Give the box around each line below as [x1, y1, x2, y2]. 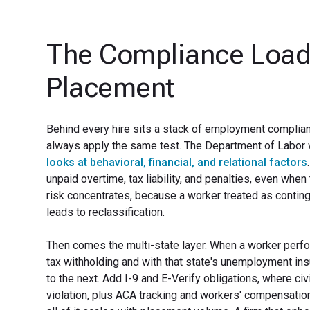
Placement [46, 71, 174, 104]
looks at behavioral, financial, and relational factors [46, 156, 308, 169]
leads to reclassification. [46, 206, 165, 219]
